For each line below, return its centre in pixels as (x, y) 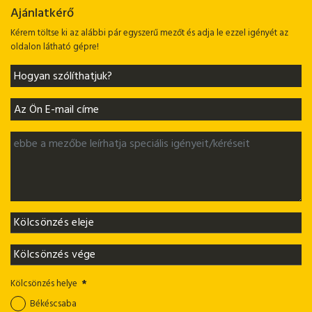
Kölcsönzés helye (44, 283)
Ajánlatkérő (42, 13)
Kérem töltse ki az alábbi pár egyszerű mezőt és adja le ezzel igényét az (149, 33)
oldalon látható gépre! (55, 47)
